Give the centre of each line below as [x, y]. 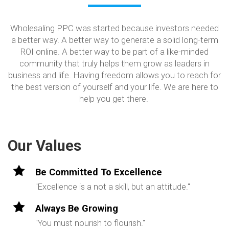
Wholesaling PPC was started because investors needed [114, 28]
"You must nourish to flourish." [90, 223]
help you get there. [114, 98]
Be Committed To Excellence [99, 172]
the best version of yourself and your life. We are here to [114, 87]
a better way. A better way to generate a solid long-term [114, 40]
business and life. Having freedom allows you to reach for [114, 75]
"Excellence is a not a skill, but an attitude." [113, 187]
